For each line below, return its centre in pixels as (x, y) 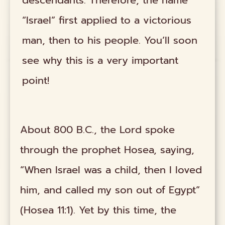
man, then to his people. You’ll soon (110, 40)
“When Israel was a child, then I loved (111, 170)
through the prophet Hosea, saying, (107, 150)
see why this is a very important (100, 60)
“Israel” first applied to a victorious (107, 20)
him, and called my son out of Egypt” (110, 190)
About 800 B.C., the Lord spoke (98, 130)
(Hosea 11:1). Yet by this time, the (98, 210)
